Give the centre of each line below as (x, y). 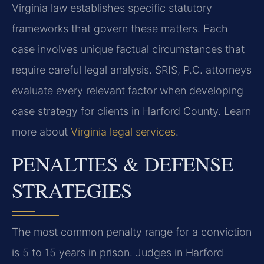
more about (41, 131)
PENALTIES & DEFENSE (123, 164)
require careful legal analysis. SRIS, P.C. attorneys (132, 70)
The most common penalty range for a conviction (132, 232)
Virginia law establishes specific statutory (112, 8)
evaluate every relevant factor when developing (128, 90)
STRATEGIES (72, 190)
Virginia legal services (123, 131)
